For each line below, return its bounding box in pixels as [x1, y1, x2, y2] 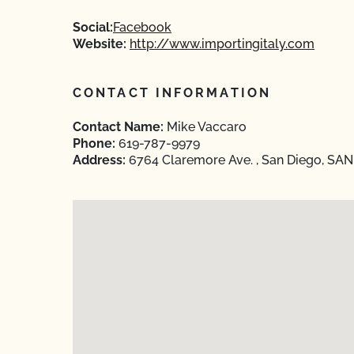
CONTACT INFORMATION [73, 85, 271, 100]
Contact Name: [73, 119, 164, 134]
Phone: [73, 136, 115, 151]
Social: [73, 20, 113, 35]
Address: [73, 153, 126, 168]
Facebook [113, 20, 171, 35]
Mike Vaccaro [164, 119, 247, 134]
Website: [73, 36, 126, 51]
